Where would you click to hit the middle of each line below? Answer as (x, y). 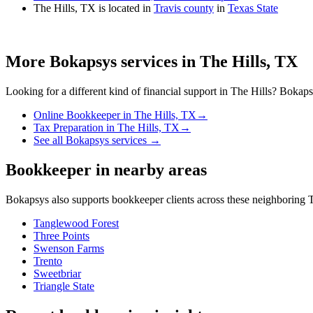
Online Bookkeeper (77, 115)
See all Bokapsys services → (97, 140)
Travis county (184, 8)
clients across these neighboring (236, 199)
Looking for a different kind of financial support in (118, 92)
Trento (48, 261)
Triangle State (64, 286)
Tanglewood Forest (76, 223)
